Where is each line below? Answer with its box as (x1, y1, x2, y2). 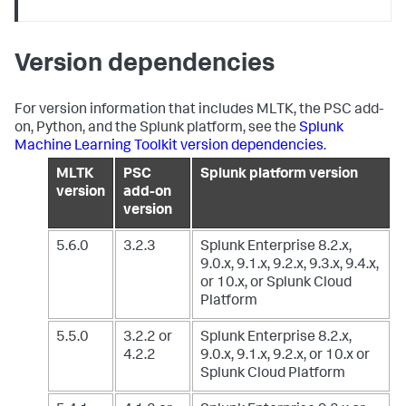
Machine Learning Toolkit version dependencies (14, 140, 324, 155)
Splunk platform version (200, 168, 358, 183)
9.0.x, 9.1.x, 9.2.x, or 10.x (200, 349, 356, 364)
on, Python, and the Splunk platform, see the (14, 121, 299, 137)
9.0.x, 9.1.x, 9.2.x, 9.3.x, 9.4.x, (200, 258, 379, 274)
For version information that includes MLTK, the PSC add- (14, 103, 383, 119)
